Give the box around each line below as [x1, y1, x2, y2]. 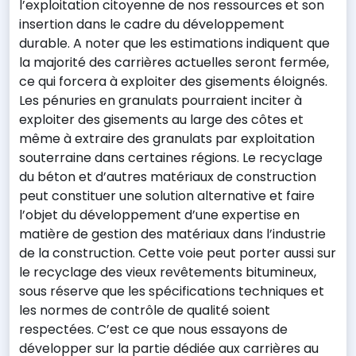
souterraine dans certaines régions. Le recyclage [19, 149, 323, 167]
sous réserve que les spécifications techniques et [19, 282, 324, 300]
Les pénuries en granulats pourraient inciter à [19, 91, 302, 110]
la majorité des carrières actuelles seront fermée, [19, 53, 329, 72]
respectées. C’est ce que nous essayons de [19, 320, 288, 339]
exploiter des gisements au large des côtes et [19, 110, 304, 129]
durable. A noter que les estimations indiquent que [19, 34, 330, 52]
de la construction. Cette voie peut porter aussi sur [19, 244, 336, 262]
